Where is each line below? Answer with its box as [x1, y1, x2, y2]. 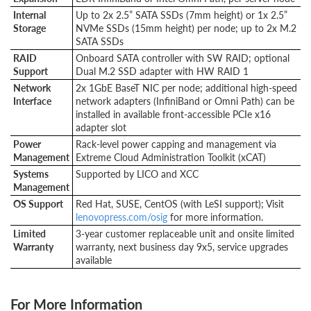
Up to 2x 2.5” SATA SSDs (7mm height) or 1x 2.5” [76, 8, 287, 22]
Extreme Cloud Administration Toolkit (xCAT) [76, 150, 266, 164]
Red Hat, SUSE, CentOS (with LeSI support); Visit [76, 196, 287, 210]
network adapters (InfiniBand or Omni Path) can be [76, 94, 294, 108]
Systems [13, 167, 49, 180]
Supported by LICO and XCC [76, 167, 199, 180]
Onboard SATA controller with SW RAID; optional [76, 51, 289, 65]
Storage [13, 21, 46, 35]
